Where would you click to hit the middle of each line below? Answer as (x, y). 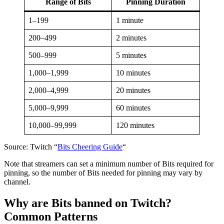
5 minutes (131, 55)
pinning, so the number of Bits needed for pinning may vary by (103, 172)
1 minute (130, 20)
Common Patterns (51, 216)
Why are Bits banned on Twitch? (88, 203)
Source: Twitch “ (31, 146)
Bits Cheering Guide (90, 146)
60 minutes (133, 107)
